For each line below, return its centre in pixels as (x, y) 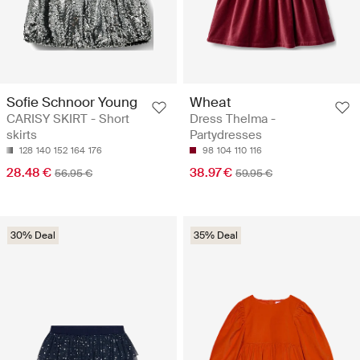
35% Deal (216, 235)
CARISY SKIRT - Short (68, 119)
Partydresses (226, 135)
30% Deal (33, 235)
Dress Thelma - (233, 119)
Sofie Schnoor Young (72, 102)
